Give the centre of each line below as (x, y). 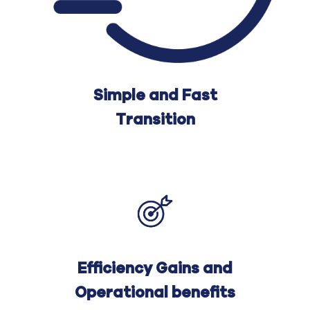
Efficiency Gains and (155, 269)
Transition (155, 120)
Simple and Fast (155, 96)
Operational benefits (155, 293)
